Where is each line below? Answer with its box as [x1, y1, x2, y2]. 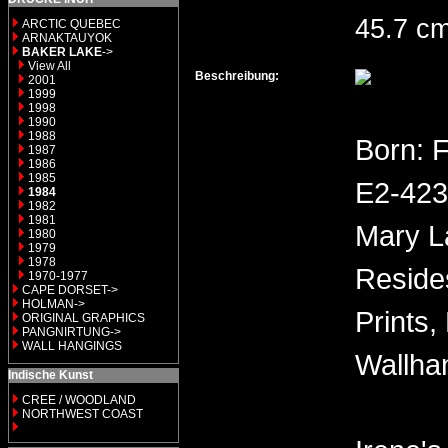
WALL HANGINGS [22, 339, 122, 353]
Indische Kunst [8, 368, 93, 382]
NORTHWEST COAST [19, 407, 143, 421]
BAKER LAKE [22, 45, 102, 59]
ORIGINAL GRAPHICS [22, 311, 145, 325]
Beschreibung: [195, 69, 279, 83]
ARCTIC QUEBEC [22, 17, 121, 31]
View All [28, 59, 71, 73]
